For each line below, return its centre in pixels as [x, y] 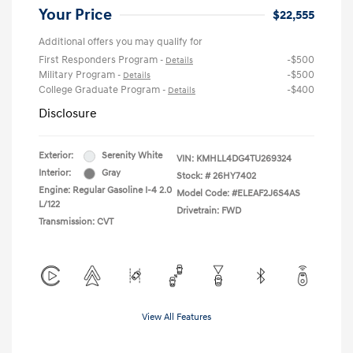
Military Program [78, 75]
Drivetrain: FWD [209, 211]
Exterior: [56, 156]
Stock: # [193, 176]
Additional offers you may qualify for [121, 42]
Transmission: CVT [76, 222]
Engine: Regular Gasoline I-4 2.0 [105, 191]
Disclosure [68, 114]
